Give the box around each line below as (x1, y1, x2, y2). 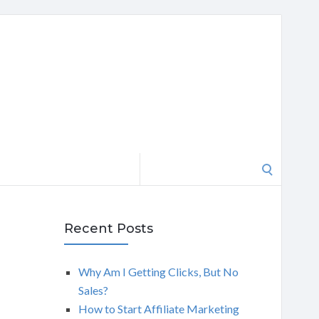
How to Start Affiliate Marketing (78, 302, 239, 315)
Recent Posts (63, 221, 153, 236)
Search (140, 155, 172, 169)
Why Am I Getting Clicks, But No (78, 265, 239, 278)
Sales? (78, 283, 108, 297)
